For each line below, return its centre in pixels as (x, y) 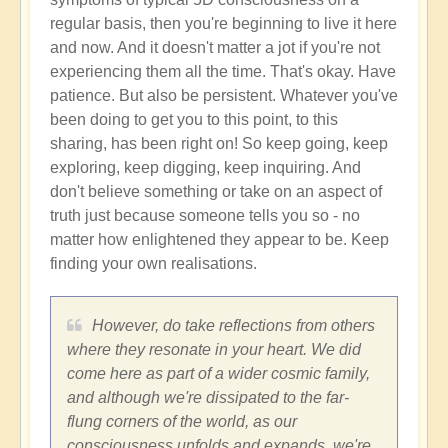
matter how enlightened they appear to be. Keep (219, 240)
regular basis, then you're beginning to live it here (223, 24)
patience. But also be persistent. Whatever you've (224, 96)
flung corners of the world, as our (182, 422)
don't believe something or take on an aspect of (216, 192)
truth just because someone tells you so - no (205, 216)
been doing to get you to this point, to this (194, 120)
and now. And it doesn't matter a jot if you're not (215, 48)
